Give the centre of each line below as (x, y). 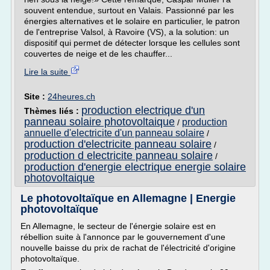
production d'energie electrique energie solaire (135, 167)
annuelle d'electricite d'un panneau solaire (114, 133)
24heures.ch (71, 96)
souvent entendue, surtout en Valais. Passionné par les (129, 10)
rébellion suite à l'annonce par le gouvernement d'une (123, 237)
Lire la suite (47, 72)
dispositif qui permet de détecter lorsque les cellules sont (132, 43)
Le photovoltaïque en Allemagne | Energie (128, 198)
